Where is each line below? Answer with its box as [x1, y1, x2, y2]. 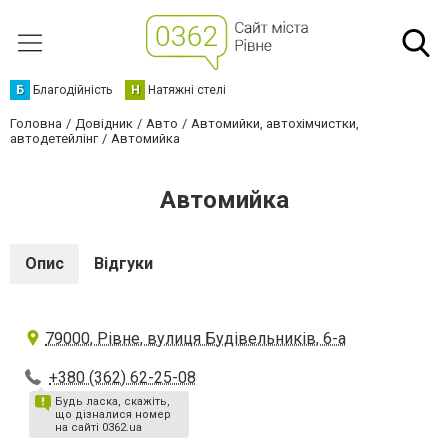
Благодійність [33, 83, 112, 97]
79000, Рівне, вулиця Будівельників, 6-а [45, 329, 346, 348]
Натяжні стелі [148, 83, 226, 97]
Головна [10, 116, 62, 131]
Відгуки [94, 254, 153, 273]
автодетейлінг [10, 131, 98, 146]
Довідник [75, 116, 133, 131]
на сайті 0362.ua [55, 421, 142, 434]
